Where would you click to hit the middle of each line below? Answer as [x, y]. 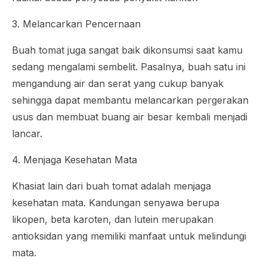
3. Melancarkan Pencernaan [76, 24]
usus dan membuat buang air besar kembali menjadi [130, 117]
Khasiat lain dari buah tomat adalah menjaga [111, 186]
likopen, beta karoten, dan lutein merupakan [113, 220]
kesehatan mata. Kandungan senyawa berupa [116, 203]
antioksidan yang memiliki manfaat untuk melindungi [129, 236]
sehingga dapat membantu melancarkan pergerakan [130, 100]
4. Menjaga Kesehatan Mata [74, 160]
